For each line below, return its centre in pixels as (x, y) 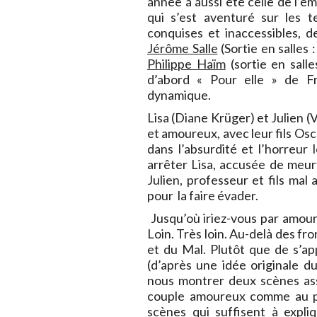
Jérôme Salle (183, 48)
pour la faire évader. (203, 196)
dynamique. (179, 95)
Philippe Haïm (186, 64)
